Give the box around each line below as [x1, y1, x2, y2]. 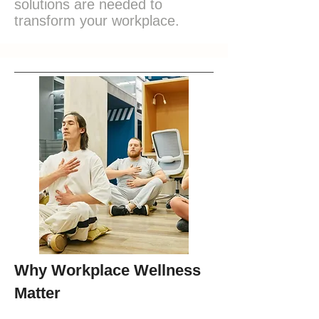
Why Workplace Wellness [14, 261, 201, 279]
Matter [14, 284, 61, 302]
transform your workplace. [14, 13, 179, 28]
